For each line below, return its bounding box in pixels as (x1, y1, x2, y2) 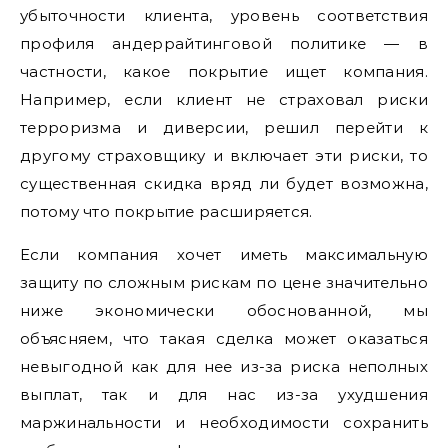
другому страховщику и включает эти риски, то (20, 145, 428, 165)
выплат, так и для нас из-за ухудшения (20, 384, 428, 404)
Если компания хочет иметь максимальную (20, 244, 428, 264)
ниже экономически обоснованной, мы (20, 300, 428, 320)
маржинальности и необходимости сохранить (20, 412, 428, 432)
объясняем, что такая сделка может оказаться (20, 328, 428, 348)
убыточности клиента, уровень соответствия (20, 5, 428, 25)
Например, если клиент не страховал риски (20, 89, 428, 109)
